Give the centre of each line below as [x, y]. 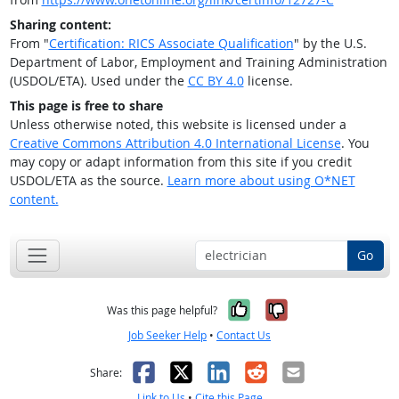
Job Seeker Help [167, 335]
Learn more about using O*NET [261, 181]
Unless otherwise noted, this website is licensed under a [178, 125]
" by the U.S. [330, 44]
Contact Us [244, 335]
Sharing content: [60, 25]
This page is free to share [86, 106]
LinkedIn [252, 371]
